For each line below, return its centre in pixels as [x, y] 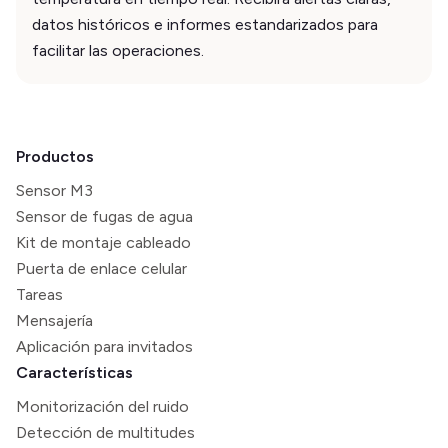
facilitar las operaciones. [118, 50]
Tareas [39, 294]
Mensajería [54, 320]
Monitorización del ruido [102, 406]
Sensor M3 [54, 190]
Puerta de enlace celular [101, 268]
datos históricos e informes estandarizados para [205, 24]
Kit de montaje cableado [103, 242]
